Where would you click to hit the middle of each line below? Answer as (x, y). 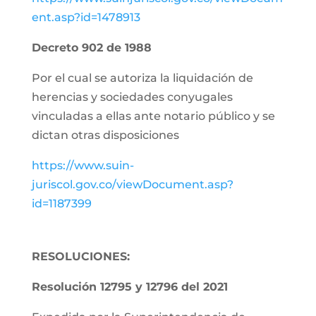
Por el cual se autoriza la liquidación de (142, 78)
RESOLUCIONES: (80, 256)
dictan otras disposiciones (105, 135)
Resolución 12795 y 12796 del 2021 (129, 287)
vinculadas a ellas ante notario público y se (153, 116)
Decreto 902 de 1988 (91, 48)
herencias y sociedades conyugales (132, 97)
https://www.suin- (83, 165)
